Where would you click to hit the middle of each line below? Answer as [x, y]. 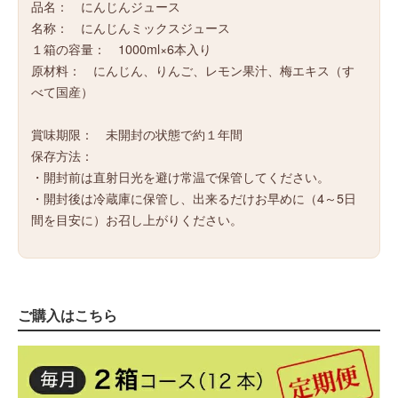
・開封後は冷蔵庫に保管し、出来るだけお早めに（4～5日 [194, 198]
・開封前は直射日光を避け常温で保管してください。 [181, 177]
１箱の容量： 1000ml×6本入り [122, 49]
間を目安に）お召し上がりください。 [137, 219]
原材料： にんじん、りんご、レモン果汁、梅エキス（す [193, 70]
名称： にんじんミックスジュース [131, 28]
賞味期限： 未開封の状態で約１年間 [137, 134]
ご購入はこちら [68, 314]
